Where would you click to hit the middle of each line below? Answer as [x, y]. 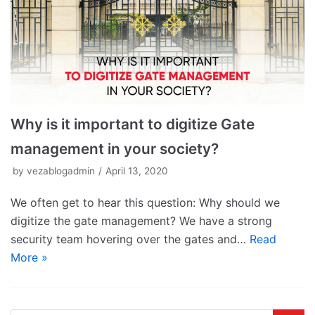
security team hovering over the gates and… [130, 239]
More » [29, 257]
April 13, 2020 [137, 171]
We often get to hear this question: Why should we [145, 202]
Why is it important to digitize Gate [133, 124]
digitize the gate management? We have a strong [141, 220]
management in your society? [115, 148]
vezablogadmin [61, 171]
